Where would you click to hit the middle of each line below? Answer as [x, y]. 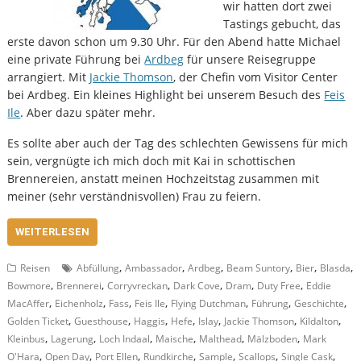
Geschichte [320, 304]
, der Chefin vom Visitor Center [256, 77]
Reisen [35, 268]
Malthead [221, 339]
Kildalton [320, 322]
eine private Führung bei [76, 60]
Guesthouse [102, 322]
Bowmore [29, 286]
